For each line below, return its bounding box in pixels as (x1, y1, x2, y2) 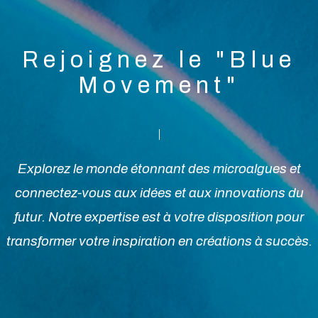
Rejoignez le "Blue (21, 47, 297, 73)
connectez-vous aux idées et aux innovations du (14, 185, 304, 201)
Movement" (78, 72, 240, 99)
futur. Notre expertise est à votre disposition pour (14, 209, 304, 225)
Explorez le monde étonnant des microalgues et (17, 161, 301, 177)
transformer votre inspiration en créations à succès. (6, 234, 312, 249)
